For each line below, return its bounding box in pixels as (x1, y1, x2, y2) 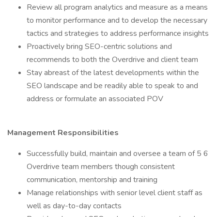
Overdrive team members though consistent (27, 161, 175, 172)
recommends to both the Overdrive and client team (27, 54, 198, 65)
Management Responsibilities (7, 127, 119, 138)
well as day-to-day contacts (27, 201, 122, 211)
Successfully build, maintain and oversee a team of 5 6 (27, 148, 208, 159)
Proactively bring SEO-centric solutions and (27, 41, 172, 52)
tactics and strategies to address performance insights (27, 28, 209, 39)
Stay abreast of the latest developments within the (27, 67, 199, 78)
